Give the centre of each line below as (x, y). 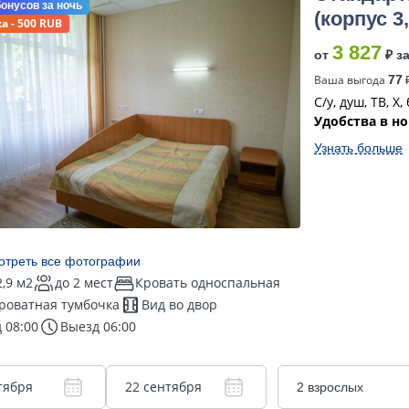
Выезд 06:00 (98, 326)
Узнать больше (358, 148)
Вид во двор (179, 304)
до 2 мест (84, 283)
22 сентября (163, 387)
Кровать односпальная (208, 283)
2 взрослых (330, 387)
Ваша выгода (351, 80)
